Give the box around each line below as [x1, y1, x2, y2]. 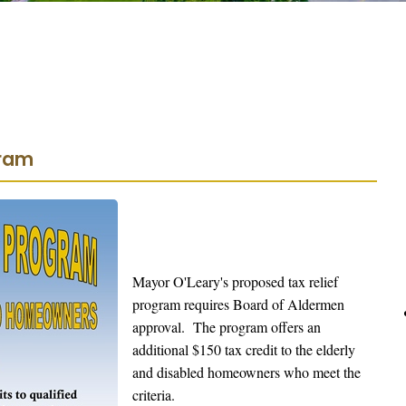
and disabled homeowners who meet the [132, 362, 361, 382]
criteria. [132, 385, 175, 404]
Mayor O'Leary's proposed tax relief [132, 272, 338, 291]
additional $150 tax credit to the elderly [132, 340, 355, 359]
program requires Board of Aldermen [132, 295, 344, 314]
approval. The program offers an [132, 317, 321, 336]
